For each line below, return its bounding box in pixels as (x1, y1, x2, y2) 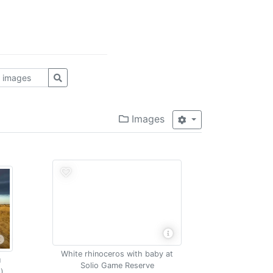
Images (129, 113, 165, 125)
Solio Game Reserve (80, 261, 154, 270)
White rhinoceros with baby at (61, 249, 174, 258)
